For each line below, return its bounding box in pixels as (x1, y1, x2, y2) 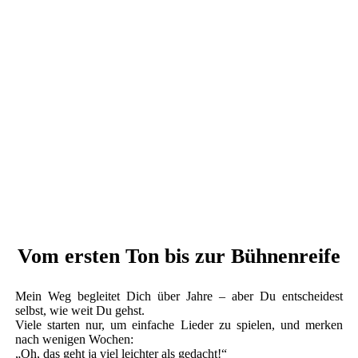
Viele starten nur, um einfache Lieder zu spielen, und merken (15, 317, 343, 332)
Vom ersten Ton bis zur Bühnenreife (18, 244, 340, 268)
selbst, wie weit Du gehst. (15, 303, 145, 317)
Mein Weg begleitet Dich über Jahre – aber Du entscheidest (15, 288, 343, 303)
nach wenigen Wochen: (15, 332, 133, 346)
